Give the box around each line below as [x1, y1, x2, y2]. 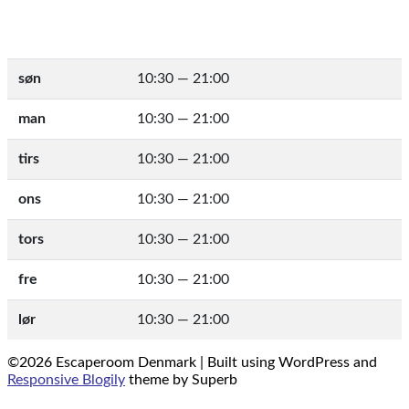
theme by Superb [125, 372, 237, 387]
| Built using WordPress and [200, 354, 377, 370]
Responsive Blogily [7, 372, 125, 387]
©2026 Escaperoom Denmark [7, 354, 200, 370]
